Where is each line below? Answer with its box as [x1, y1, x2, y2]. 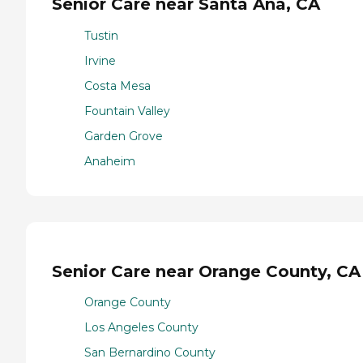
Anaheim [84, 153, 135, 169]
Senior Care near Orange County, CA [52, 261, 361, 281]
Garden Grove [84, 128, 163, 143]
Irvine [84, 53, 116, 68]
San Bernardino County [84, 345, 216, 361]
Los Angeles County [84, 320, 199, 335]
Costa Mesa [84, 78, 151, 93]
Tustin [84, 28, 118, 43]
